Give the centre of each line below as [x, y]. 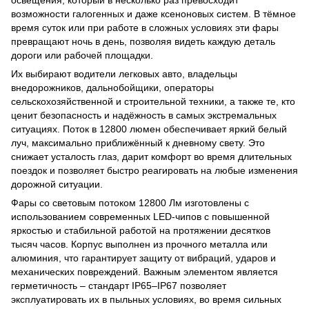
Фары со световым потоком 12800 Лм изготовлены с [130, 203]
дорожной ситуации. [57, 185]
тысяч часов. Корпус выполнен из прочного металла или [139, 245]
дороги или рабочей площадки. [82, 56]
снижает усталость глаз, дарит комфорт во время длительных [151, 157]
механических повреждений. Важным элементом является [144, 272]
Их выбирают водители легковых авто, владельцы [124, 74]
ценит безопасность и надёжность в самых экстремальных [144, 116]
